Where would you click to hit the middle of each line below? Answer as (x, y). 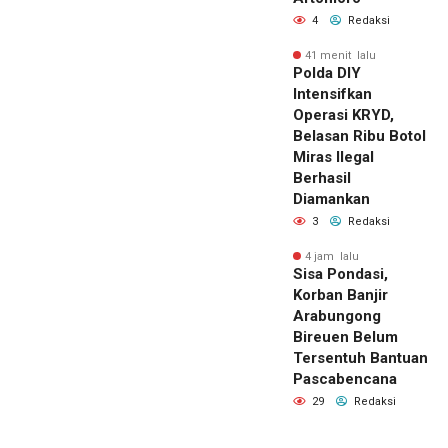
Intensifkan (332, 93)
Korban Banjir (340, 294)
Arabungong (337, 315)
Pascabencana (345, 378)
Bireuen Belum (345, 336)
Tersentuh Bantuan (360, 357)
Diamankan (331, 198)
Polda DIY (327, 72)
